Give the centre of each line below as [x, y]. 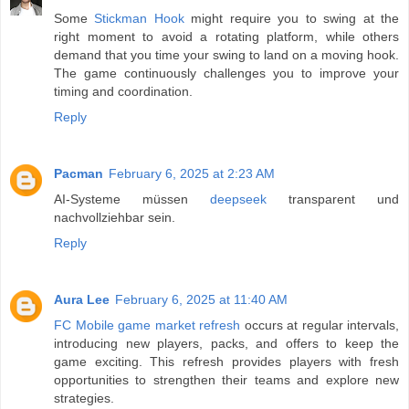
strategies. [84, 399]
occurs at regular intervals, [320, 325]
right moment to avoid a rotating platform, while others [226, 37]
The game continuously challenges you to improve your [226, 73]
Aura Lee [82, 300]
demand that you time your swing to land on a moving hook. [226, 55]
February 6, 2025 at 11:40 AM [201, 300]
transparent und [333, 199]
